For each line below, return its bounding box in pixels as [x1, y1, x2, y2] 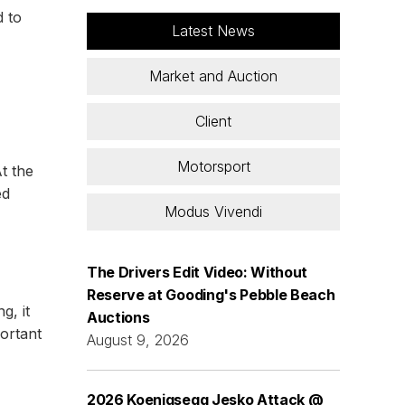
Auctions [87, 307, 150, 326]
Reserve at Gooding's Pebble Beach [87, 285, 335, 304]
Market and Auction [149, 66, 278, 85]
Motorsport [176, 156, 250, 175]
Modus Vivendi [165, 202, 262, 221]
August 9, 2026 [87, 330, 189, 349]
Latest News [172, 21, 255, 40]
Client [195, 111, 231, 130]
